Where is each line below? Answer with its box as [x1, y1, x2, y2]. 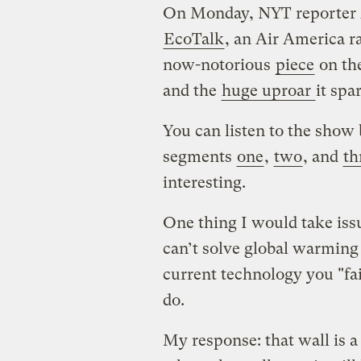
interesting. [162, 172, 246, 192]
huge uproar [221, 81, 315, 100]
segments [162, 147, 236, 166]
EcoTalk [163, 29, 224, 48]
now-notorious [162, 55, 275, 74]
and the [162, 81, 221, 100]
